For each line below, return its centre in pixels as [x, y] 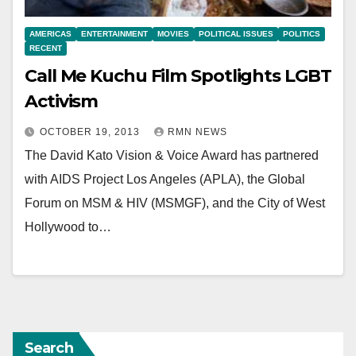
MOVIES [173, 33]
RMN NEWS [197, 132]
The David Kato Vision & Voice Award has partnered [172, 155]
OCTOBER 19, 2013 [91, 132]
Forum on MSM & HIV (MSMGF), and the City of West [175, 203]
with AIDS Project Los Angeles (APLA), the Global [165, 179]
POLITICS [302, 33]
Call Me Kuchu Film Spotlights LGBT [178, 75]
